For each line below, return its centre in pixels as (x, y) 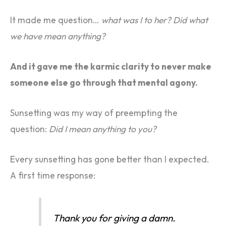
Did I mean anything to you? (103, 129)
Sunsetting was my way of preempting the (94, 113)
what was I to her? (136, 20)
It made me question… (56, 20)
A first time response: (53, 175)
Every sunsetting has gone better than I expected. (110, 159)
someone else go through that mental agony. (104, 83)
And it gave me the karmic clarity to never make (111, 67)
